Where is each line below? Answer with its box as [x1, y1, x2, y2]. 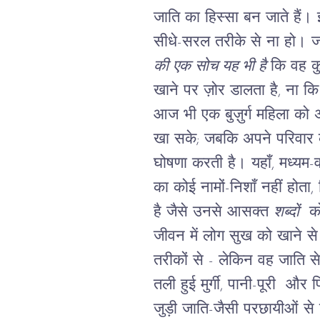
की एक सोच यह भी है [153, 59, 266, 74]
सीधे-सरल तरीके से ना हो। [153, 34, 306, 50]
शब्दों [273, 204, 299, 220]
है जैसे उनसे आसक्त [153, 204, 274, 220]
